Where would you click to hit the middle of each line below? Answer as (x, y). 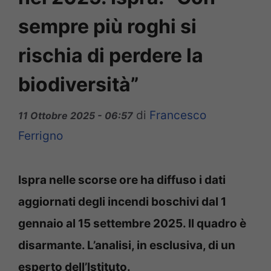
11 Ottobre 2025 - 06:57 (76, 115)
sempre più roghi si (107, 27)
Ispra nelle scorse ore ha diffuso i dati (122, 180)
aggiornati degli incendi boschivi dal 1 (122, 201)
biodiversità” (78, 85)
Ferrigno (41, 135)
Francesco (178, 115)
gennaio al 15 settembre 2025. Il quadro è (132, 223)
